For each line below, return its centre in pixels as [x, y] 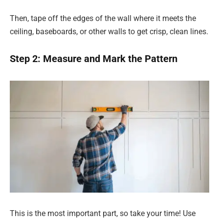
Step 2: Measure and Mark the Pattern [94, 59]
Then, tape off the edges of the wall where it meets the [103, 18]
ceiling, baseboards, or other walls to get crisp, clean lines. [109, 31]
